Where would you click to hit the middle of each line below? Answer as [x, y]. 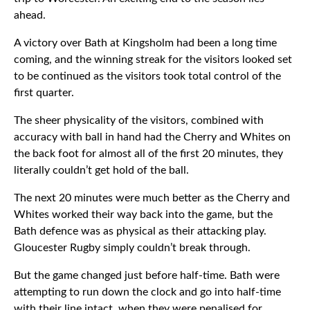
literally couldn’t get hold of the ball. [101, 170]
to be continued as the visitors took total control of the [147, 76]
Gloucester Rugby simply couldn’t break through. [132, 248]
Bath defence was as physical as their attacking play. [140, 231]
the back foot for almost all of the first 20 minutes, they [148, 154]
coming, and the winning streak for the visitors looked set [153, 60]
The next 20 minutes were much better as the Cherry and [152, 198]
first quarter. [44, 93]
